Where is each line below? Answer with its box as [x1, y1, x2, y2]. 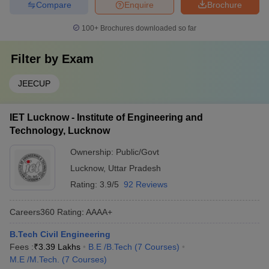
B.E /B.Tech [88, 242, 132, 252]
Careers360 [10, 207, 55, 217]
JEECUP [18, 79, 50, 88]
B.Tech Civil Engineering [10, 229, 110, 239]
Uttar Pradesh [108, 163, 161, 173]
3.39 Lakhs [38, 242, 80, 252]
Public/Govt [116, 147, 159, 157]
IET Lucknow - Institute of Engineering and [10, 112, 203, 122]
